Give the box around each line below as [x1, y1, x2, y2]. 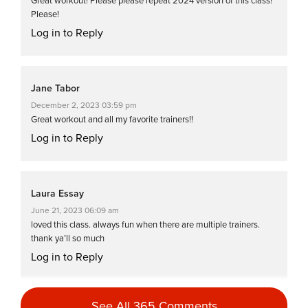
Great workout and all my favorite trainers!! [31, 113, 193, 125]
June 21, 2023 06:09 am [31, 205, 119, 215]
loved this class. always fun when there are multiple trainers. [31, 219, 260, 230]
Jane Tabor [31, 82, 80, 94]
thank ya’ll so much [31, 232, 104, 244]
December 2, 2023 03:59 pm [31, 100, 137, 110]
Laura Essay [31, 187, 84, 199]
